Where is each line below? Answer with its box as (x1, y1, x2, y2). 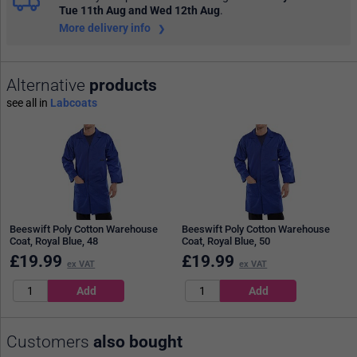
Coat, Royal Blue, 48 (10, 234, 99, 247)
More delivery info (59, 22, 153, 35)
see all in (6, 96, 50, 110)
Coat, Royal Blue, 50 (182, 234, 271, 247)
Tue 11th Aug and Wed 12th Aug (59, 3, 220, 17)
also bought (93, 331, 182, 351)
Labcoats (50, 96, 97, 110)
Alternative (6, 76, 89, 96)
